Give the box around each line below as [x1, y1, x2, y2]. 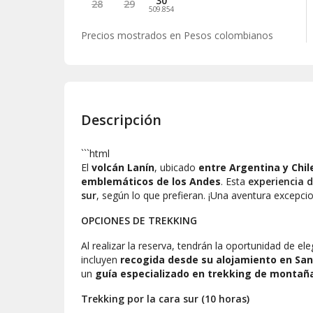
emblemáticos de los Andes [81, 174, 221, 188]
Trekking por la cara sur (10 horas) [81, 291, 249, 305]
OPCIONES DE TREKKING [81, 213, 197, 227]
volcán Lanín [92, 160, 154, 174]
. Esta [221, 174, 248, 188]
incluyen [81, 252, 120, 266]
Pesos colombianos [184, 29, 273, 43]
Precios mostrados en [81, 29, 181, 43]
